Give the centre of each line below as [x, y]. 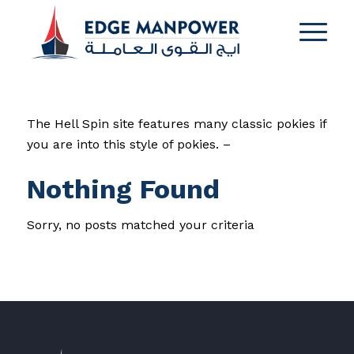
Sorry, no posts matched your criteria [140, 224]
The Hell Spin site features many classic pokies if [176, 123]
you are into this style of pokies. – [128, 144]
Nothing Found [123, 188]
